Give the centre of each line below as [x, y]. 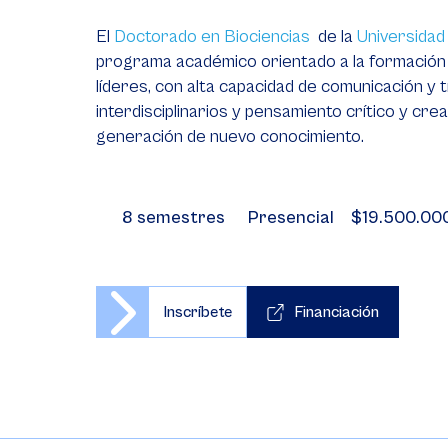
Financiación [336, 312]
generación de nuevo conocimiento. [230, 136]
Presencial [291, 217]
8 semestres [173, 217]
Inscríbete [197, 312]
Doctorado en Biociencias [212, 36]
